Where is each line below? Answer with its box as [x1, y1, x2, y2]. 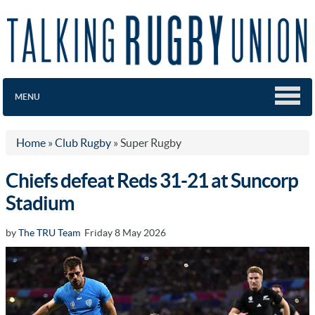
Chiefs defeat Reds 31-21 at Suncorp [6, 169, 298, 192]
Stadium [6, 191, 75, 214]
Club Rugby [55, 136, 111, 149]
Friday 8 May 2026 [80, 226, 166, 238]
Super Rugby [120, 136, 181, 149]
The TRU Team [18, 226, 80, 238]
